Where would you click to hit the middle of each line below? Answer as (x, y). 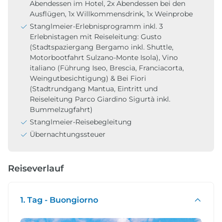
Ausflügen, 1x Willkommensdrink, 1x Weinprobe (111, 14)
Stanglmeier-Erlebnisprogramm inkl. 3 (96, 26)
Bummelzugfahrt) (61, 109)
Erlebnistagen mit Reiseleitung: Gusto (96, 36)
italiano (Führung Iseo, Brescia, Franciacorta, (107, 68)
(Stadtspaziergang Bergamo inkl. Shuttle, (102, 47)
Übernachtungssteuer (68, 134)
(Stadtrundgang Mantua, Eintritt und (94, 88)
